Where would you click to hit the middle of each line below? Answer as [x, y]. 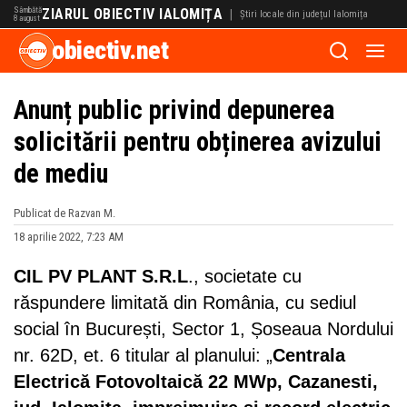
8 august [27, 18]
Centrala [309, 355]
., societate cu [245, 276]
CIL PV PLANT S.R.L [101, 276]
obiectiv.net [110, 50]
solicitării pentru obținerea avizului [198, 142]
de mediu [61, 174]
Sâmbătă [28, 10]
